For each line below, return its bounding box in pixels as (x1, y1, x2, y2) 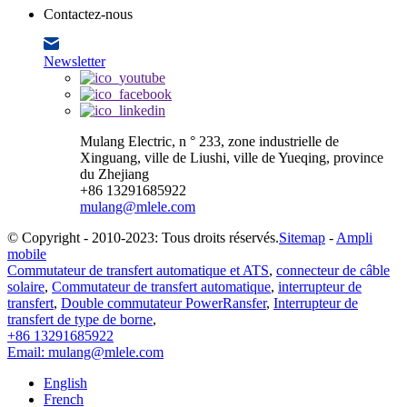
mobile (7, 245, 46, 262)
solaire (7, 278, 45, 294)
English (44, 374, 87, 391)
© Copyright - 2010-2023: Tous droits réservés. (7, 229, 279, 245)
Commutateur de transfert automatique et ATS (7, 262, 269, 278)
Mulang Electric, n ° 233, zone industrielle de (80, 133, 339, 149)
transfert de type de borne (7, 311, 153, 327)
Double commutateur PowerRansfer (61, 294, 266, 311)
